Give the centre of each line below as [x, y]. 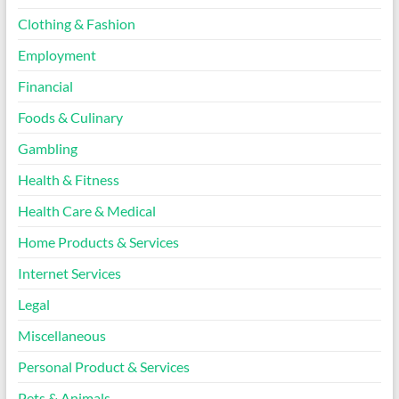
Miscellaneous [61, 336]
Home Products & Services [98, 242]
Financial [45, 86]
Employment [57, 55]
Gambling [47, 149]
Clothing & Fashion [76, 24]
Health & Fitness [68, 180]
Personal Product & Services [103, 367]
